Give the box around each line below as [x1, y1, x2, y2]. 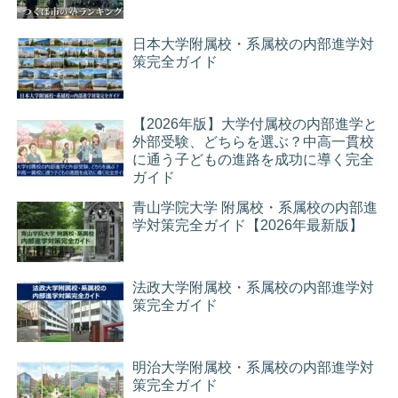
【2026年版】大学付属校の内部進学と [132, 116, 378, 132]
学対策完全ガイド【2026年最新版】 [132, 218, 364, 234]
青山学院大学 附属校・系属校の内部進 [132, 200, 378, 216]
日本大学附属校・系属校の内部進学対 [132, 36, 375, 52]
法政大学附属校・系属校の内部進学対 [132, 280, 375, 296]
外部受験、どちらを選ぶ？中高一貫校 [132, 134, 375, 150]
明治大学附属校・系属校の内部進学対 [132, 360, 375, 376]
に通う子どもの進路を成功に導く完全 [132, 152, 375, 168]
